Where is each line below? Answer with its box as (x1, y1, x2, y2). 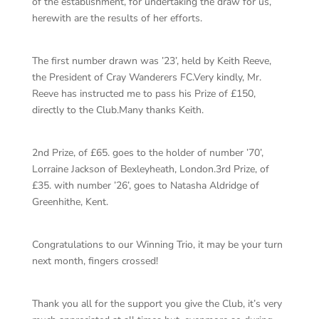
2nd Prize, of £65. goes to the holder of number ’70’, (31, 146, 263, 159)
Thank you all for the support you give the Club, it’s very (31, 297, 282, 310)
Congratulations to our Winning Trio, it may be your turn (31, 238, 283, 251)
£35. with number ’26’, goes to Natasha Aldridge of (31, 179, 259, 192)
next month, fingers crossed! (31, 254, 158, 268)
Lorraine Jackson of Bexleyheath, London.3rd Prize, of (31, 162, 269, 176)
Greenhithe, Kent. (31, 195, 111, 209)
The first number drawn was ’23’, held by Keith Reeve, (31, 54, 271, 68)
